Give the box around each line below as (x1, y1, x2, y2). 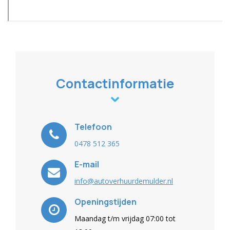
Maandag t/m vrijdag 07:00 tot (74, 214, 176, 223)
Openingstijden (74, 196, 137, 207)
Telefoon (74, 121, 112, 132)
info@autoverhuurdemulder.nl (74, 176, 173, 186)
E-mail (74, 159, 99, 170)
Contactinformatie (56, 74, 174, 92)
